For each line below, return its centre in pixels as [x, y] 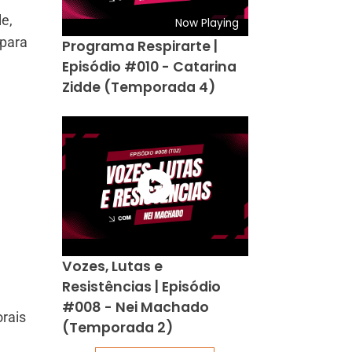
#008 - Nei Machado [135, 307]
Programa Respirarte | [139, 46]
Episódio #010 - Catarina [149, 66]
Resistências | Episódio [141, 286]
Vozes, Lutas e [112, 266]
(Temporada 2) [117, 327]
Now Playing [207, 23]
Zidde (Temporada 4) [138, 87]
